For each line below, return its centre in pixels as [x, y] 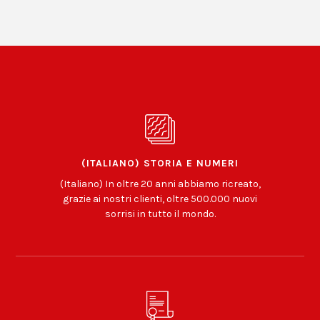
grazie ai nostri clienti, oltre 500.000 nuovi [160, 199]
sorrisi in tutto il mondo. [160, 214]
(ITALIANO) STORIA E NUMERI [160, 163]
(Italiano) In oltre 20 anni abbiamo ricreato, [160, 184]
